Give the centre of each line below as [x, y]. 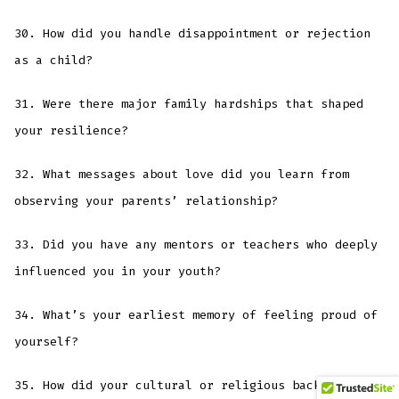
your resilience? [72, 130]
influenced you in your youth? [118, 271]
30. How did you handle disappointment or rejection [193, 34]
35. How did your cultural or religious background [189, 385]
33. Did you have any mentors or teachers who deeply [196, 244]
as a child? [54, 61]
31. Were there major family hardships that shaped [189, 103]
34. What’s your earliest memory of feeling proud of [196, 314]
